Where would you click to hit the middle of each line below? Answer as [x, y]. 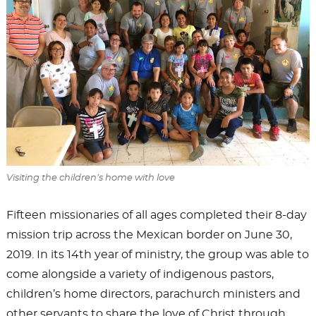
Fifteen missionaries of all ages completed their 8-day [156, 215]
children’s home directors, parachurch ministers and [153, 294]
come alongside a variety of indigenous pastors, [140, 275]
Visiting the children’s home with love [90, 178]
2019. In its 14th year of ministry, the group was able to [157, 255]
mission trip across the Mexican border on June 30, [149, 235]
